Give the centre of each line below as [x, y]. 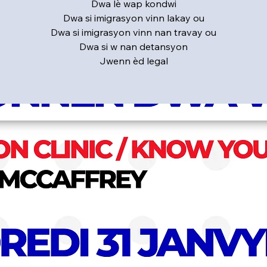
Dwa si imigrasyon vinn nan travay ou [133, 32]
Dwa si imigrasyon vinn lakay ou [133, 18]
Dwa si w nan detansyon [133, 47]
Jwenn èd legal [133, 61]
